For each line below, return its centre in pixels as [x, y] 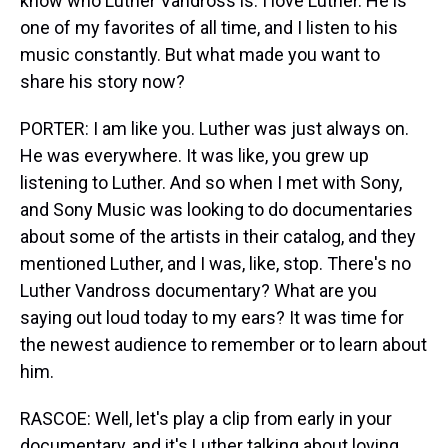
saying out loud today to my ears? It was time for [212, 317]
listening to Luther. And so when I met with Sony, [211, 182]
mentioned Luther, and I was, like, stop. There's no [215, 263]
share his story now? [102, 81]
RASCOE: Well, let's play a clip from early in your [206, 418]
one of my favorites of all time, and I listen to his [209, 27]
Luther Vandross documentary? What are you [198, 290]
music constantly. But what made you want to [200, 54]
